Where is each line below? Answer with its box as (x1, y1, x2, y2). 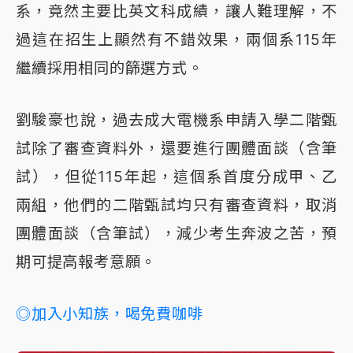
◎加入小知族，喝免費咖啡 (16, 304, 203, 324)
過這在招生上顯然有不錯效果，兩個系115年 (16, 30, 337, 50)
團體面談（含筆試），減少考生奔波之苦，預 (16, 224, 337, 243)
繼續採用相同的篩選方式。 (16, 58, 203, 78)
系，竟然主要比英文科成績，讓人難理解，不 (16, 2, 337, 21)
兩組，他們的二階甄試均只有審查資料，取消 (16, 195, 337, 215)
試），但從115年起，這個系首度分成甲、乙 (16, 167, 337, 187)
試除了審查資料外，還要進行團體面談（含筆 (16, 139, 337, 158)
